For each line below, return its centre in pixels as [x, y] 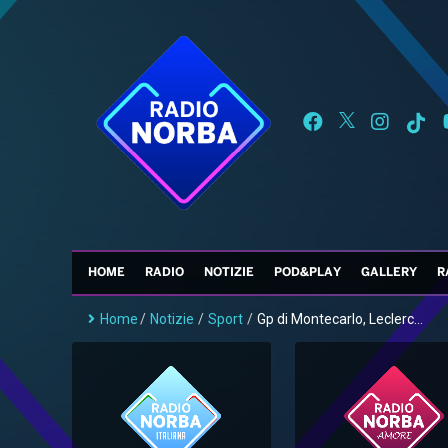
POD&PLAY [307, 273]
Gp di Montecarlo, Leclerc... [340, 319]
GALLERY [389, 273]
